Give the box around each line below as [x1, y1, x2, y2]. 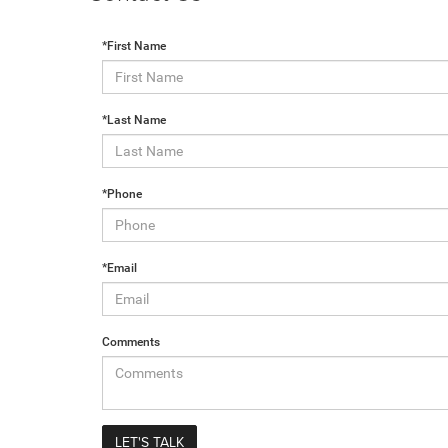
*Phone [102, 187, 142, 201]
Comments [102, 335, 160, 349]
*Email [102, 261, 137, 275]
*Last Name [102, 113, 166, 127]
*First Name [102, 39, 166, 53]
